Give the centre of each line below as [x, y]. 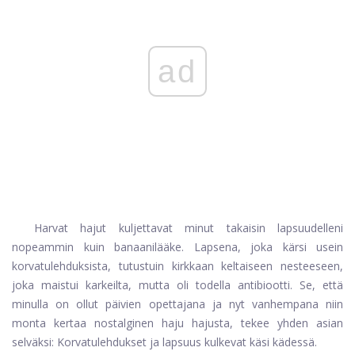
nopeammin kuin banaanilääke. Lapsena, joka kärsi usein [177, 247]
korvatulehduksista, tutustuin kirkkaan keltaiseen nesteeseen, [177, 266]
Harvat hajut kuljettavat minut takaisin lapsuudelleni [189, 228]
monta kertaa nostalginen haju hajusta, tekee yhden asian [177, 323]
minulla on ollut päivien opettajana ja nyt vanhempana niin [177, 304]
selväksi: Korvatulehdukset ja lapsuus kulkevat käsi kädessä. [164, 342]
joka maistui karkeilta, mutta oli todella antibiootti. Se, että [177, 285]
